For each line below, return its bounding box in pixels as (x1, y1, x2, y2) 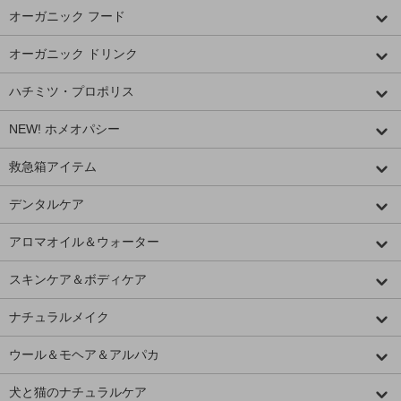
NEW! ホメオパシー (9, 122, 120, 137)
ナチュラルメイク (9, 310, 109, 325)
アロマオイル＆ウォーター (9, 235, 159, 250)
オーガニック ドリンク (9, 47, 138, 62)
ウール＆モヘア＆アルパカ (9, 347, 159, 363)
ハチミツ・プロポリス (9, 84, 134, 99)
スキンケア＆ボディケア (9, 272, 147, 287)
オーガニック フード (9, 9, 125, 24)
